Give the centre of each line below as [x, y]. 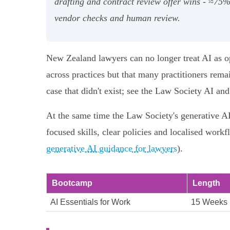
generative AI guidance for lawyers [112, 148]
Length [206, 183]
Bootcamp [72, 183]
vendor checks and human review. [117, 18]
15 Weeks [209, 202]
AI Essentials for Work [90, 202]
